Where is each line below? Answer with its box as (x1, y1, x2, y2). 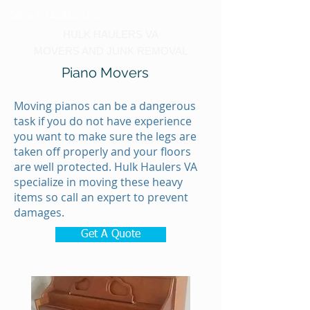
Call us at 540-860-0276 (8, 10, 99, 21)
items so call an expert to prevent (14, 190, 188, 205)
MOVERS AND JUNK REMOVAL (34, 45, 188, 57)
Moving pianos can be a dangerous (14, 98, 196, 113)
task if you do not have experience (14, 113, 192, 129)
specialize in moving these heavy (14, 174, 183, 190)
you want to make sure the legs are (14, 129, 197, 144)
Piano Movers (58, 64, 149, 81)
